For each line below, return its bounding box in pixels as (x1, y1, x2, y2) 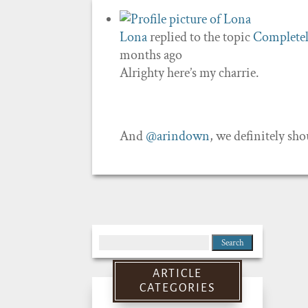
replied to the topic (147, 28, 254, 46)
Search (98, 232, 134, 250)
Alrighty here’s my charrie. (120, 64, 260, 82)
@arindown (146, 127, 210, 145)
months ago (120, 46, 183, 64)
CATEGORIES (139, 282, 216, 294)
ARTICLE (153, 267, 203, 280)
